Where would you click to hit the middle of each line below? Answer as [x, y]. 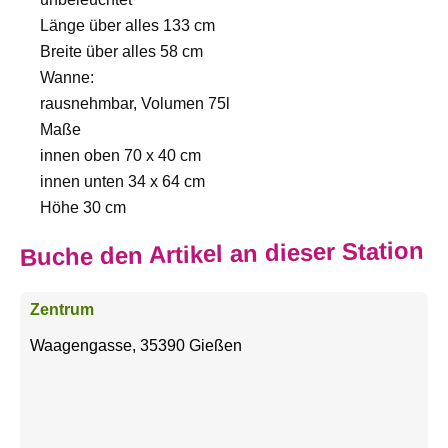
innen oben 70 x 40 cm [120, 156]
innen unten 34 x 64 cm [122, 182]
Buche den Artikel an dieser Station [222, 253]
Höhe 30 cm [83, 208]
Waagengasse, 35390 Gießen [136, 346]
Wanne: [67, 78]
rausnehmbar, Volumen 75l [135, 104]
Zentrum [62, 310]
